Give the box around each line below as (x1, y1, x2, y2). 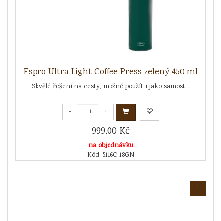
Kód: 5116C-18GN (87, 150, 134, 160)
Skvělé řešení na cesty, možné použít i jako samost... (32, 81, 189, 92)
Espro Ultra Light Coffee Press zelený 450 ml (23, 65, 198, 78)
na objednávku (88, 140, 133, 150)
